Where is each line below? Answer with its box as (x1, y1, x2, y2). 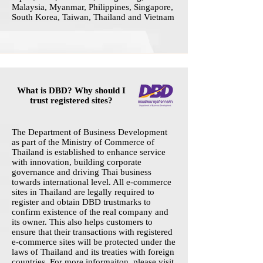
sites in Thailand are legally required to (12, 187, 154, 197)
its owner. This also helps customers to (12, 217, 153, 227)
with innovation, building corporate (12, 157, 141, 167)
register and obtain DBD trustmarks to (12, 197, 151, 207)
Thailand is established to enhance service (12, 147, 166, 157)
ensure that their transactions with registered (12, 227, 173, 237)
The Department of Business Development (12, 127, 167, 137)
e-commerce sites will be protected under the (12, 237, 176, 247)
